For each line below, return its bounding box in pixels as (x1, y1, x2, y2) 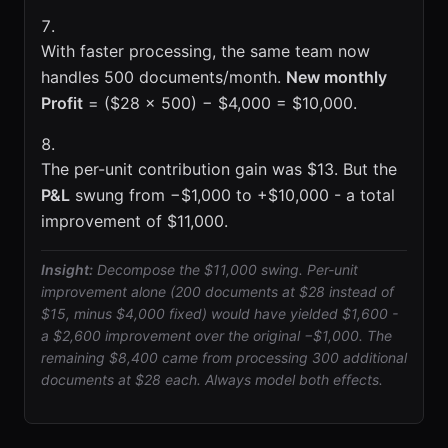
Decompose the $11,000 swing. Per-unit (93, 261, 358, 278)
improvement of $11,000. (41, 211, 228, 231)
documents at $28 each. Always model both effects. (41, 371, 383, 388)
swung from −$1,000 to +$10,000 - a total (70, 185, 395, 205)
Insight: (41, 261, 93, 278)
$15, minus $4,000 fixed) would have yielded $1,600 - (41, 305, 398, 322)
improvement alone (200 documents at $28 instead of (41, 283, 394, 300)
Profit (41, 93, 83, 113)
